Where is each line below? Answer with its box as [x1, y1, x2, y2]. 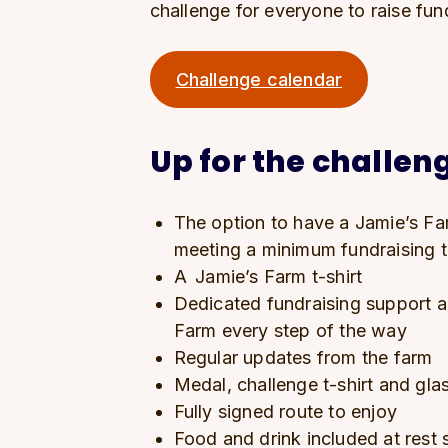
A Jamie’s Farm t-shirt [173, 266, 369, 287]
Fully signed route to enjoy [173, 401, 401, 422]
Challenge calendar [175, 69, 343, 90]
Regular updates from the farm [173, 347, 439, 368]
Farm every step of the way [173, 320, 410, 341]
